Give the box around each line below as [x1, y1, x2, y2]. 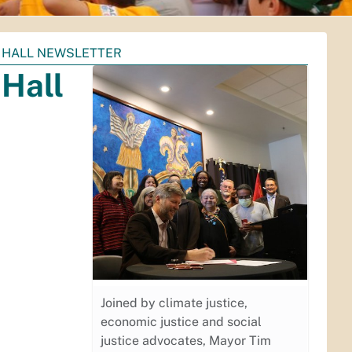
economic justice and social [101, 314, 262, 329]
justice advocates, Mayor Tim [101, 333, 272, 348]
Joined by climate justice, [101, 295, 248, 310]
